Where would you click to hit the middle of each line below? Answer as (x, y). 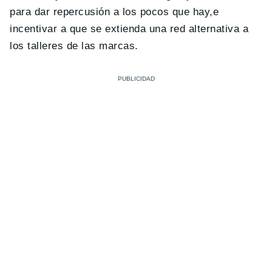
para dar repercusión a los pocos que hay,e (114, 12)
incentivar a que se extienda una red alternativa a (129, 29)
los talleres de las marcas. (74, 46)
